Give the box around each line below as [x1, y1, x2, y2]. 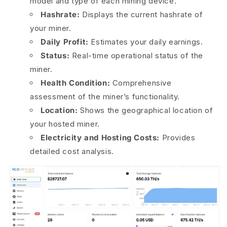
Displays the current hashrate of [80, 9, 203, 19]
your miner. [30, 23, 71, 33]
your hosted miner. [30, 119, 100, 129]
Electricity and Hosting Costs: [41, 132, 160, 142]
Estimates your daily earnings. [88, 36, 203, 47]
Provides [160, 132, 196, 142]
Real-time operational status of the [69, 50, 203, 60]
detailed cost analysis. [30, 146, 114, 156]
